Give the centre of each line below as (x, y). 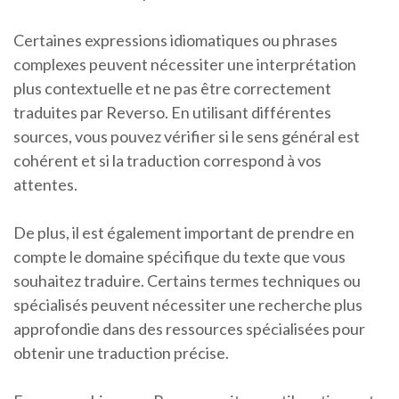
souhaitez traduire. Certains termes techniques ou (187, 281)
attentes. (45, 185)
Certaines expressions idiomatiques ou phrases (175, 41)
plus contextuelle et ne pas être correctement (172, 89)
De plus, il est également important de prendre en (184, 233)
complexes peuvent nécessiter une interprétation (185, 65)
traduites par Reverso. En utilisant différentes (172, 113)
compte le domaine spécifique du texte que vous (179, 257)
